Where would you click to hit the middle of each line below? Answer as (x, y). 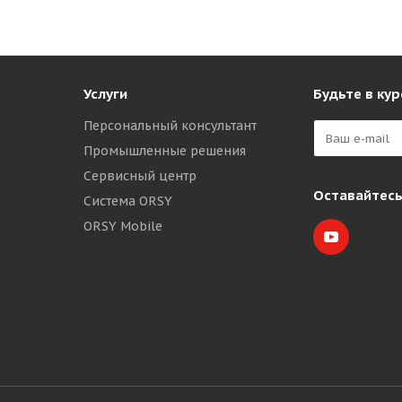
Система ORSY (128, 201)
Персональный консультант (170, 126)
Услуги (105, 94)
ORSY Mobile (123, 226)
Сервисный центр (140, 176)
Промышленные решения (165, 151)
